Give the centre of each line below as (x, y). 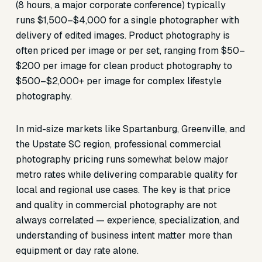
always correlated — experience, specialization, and (127, 220)
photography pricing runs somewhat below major (122, 159)
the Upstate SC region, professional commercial (118, 144)
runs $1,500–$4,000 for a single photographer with (127, 20)
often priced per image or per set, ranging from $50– (130, 51)
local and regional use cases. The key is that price (123, 190)
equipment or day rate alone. (77, 251)
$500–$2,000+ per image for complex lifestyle (118, 81)
